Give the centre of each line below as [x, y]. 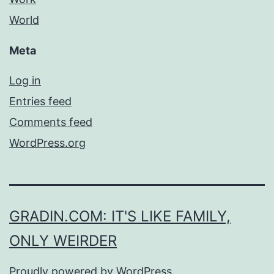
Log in [25, 81]
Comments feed [51, 122]
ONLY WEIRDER [63, 241]
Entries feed [40, 102]
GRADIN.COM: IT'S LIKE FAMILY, [120, 217]
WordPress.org [47, 143]
